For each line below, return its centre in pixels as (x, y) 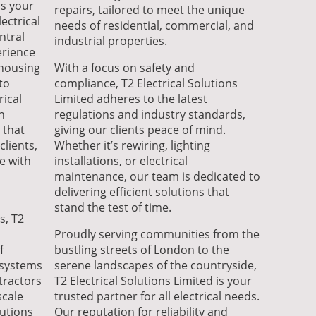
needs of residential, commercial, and (154, 25)
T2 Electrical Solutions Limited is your (153, 280)
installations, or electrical (121, 160)
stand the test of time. (113, 207)
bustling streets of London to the (142, 249)
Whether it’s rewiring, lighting (133, 145)
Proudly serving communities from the (157, 234)
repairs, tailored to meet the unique (150, 10)
